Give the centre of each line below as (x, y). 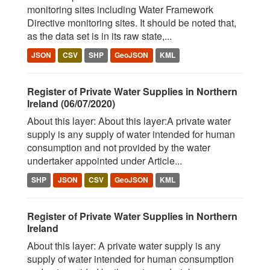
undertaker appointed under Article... (105, 161)
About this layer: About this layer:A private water (129, 121)
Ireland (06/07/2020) (71, 103)
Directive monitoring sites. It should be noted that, (132, 23)
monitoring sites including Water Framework (120, 9)
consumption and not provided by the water (119, 147)
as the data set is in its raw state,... (99, 36)
